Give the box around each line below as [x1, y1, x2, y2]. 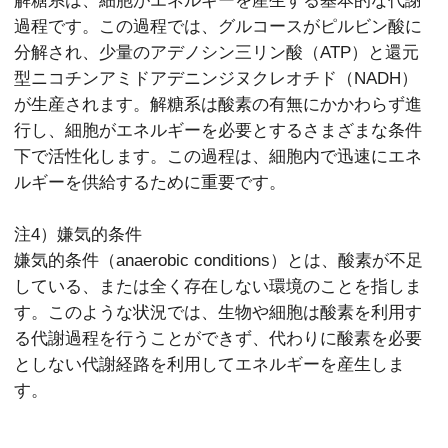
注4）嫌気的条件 [14, 225, 143, 243]
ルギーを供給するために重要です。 [14, 173, 287, 191]
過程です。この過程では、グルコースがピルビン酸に [14, 17, 423, 35]
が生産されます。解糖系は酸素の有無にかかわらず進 [14, 95, 423, 113]
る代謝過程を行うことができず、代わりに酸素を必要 [14, 329, 423, 347]
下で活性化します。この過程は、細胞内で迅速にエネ [14, 147, 423, 165]
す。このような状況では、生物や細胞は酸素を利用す [14, 303, 423, 321]
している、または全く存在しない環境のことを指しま [14, 277, 423, 295]
